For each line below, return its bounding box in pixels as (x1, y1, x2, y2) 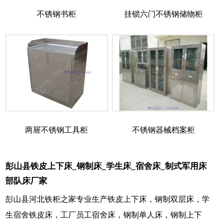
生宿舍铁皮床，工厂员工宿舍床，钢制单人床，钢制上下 (5, 210, 202, 219)
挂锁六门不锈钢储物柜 (124, 9, 203, 18)
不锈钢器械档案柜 (132, 125, 195, 134)
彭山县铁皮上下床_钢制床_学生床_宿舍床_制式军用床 (5, 161, 207, 171)
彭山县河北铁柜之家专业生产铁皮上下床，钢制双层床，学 (5, 194, 210, 203)
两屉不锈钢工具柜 (25, 125, 88, 134)
